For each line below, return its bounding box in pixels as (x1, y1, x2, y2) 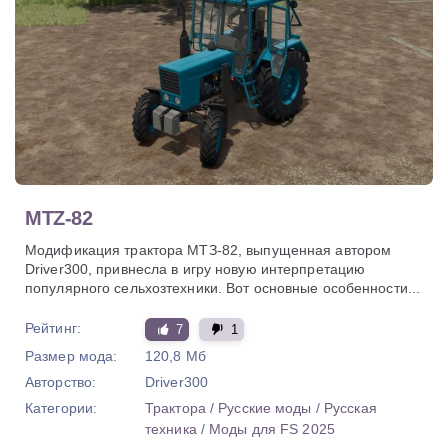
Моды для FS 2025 (209, 421, 335, 438)
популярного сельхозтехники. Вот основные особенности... (25, 280, 421, 297)
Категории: (25, 400, 98, 417)
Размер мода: (25, 348, 118, 365)
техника (145, 421, 197, 438)
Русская (323, 400, 377, 417)
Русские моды (218, 400, 312, 417)
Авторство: (25, 374, 97, 391)
